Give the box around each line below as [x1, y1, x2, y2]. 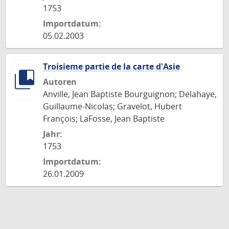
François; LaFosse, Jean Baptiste [43, 113, 165, 124]
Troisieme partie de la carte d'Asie [43, 61, 180, 72]
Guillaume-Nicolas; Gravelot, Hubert [43, 101, 182, 112]
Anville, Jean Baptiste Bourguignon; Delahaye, [43, 88, 217, 100]
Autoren [43, 76, 77, 87]
